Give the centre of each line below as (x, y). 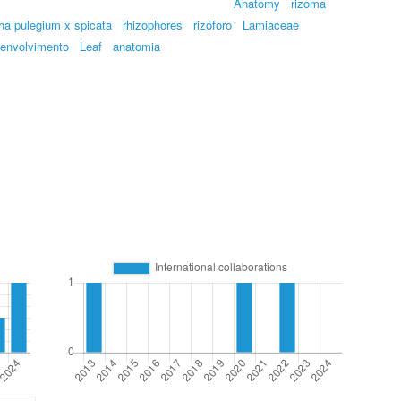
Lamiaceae (271, 25)
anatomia (137, 46)
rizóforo (213, 25)
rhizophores (153, 25)
